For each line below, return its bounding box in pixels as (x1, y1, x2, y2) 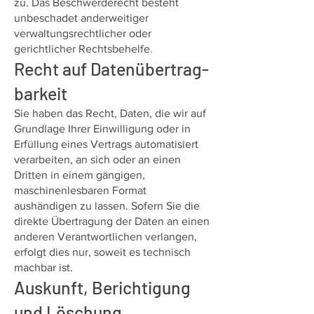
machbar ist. (14, 261, 73, 273)
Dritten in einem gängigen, (14, 169, 145, 181)
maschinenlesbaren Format (14, 184, 146, 196)
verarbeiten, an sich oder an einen (14, 153, 181, 165)
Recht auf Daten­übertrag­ (14, 58, 209, 79)
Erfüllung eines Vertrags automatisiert (14, 138, 198, 150)
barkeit (14, 83, 67, 104)
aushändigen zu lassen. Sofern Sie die (14, 200, 200, 212)
